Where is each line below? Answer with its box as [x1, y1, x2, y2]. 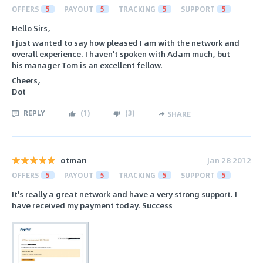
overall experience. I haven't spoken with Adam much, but [12, 48, 230, 60]
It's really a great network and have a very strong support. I [12, 187, 237, 200]
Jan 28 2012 [207, 154, 251, 167]
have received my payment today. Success [12, 198, 173, 211]
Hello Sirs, [12, 21, 50, 34]
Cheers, [12, 73, 41, 86]
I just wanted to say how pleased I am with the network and [12, 36, 240, 49]
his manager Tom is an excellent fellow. [12, 59, 163, 72]
